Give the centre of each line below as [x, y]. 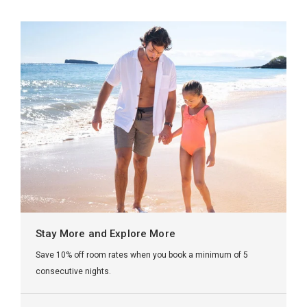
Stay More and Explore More [106, 233]
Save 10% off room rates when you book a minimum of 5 [142, 255]
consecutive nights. [73, 272]
